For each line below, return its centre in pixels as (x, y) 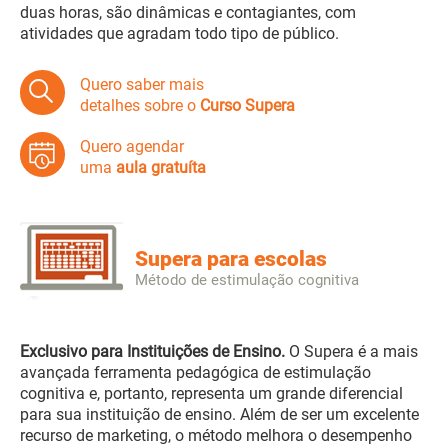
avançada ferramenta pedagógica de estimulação (195, 373)
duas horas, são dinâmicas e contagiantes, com (188, 13)
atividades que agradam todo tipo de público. (179, 34)
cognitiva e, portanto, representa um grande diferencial (211, 394)
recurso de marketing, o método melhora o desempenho (216, 436)
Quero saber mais (142, 85)
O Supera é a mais (351, 352)
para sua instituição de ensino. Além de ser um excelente (219, 415)
